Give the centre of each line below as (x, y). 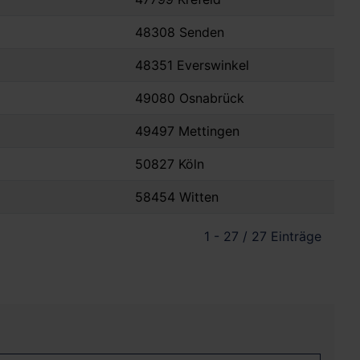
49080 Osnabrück (190, 98)
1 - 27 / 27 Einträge (263, 237)
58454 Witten (177, 197)
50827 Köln (170, 164)
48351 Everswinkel (192, 65)
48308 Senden (180, 33)
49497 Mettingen (187, 131)
